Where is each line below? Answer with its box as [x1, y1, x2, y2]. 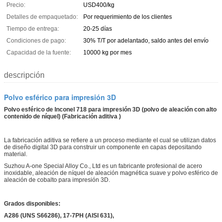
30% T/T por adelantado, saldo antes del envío [83, 37, 209, 44]
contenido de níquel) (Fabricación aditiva [4, 112, 117, 120]
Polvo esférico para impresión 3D [4, 92, 116, 102]
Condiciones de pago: [6, 37, 66, 44]
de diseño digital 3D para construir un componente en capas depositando [4, 143, 202, 151]
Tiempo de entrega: [6, 25, 59, 32]
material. [4, 150, 27, 158]
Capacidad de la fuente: [6, 49, 71, 56]
